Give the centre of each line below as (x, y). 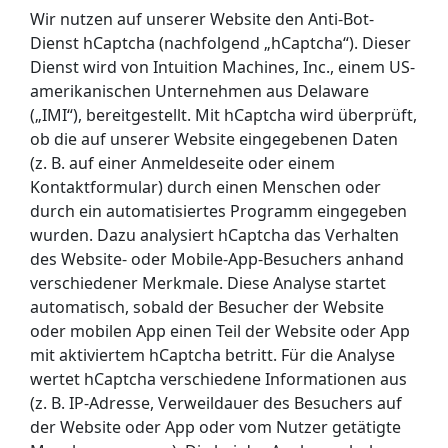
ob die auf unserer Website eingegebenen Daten (214, 138)
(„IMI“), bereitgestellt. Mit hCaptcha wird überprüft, (223, 114)
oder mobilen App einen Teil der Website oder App (220, 330)
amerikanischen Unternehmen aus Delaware (199, 90)
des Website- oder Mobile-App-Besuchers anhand (217, 258)
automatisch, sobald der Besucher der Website (207, 306)
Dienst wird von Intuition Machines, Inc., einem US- (222, 66)
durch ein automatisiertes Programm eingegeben (218, 210)
